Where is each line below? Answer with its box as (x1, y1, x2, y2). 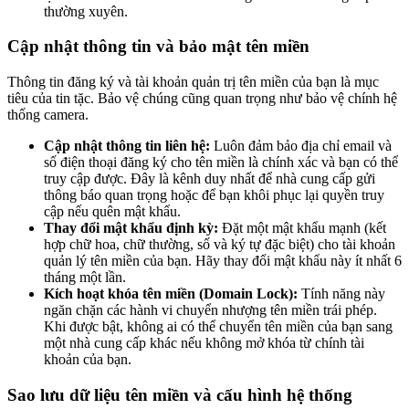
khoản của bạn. (44, 351, 131, 368)
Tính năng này (298, 286, 385, 302)
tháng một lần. (44, 269, 126, 286)
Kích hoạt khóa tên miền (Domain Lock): (44, 286, 298, 302)
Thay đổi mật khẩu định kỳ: (44, 220, 218, 236)
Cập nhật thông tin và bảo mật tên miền (7, 37, 309, 57)
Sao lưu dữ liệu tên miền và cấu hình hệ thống (7, 384, 352, 404)
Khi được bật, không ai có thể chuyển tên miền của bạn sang (44, 319, 393, 335)
